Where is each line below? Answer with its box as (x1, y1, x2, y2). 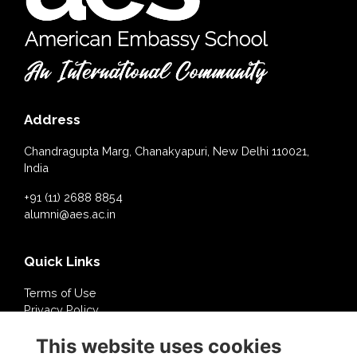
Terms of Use (24, 286, 96, 300)
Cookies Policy (24, 320, 104, 334)
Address (24, 112, 80, 128)
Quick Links (24, 253, 100, 270)
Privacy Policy (24, 303, 99, 317)
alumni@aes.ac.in (24, 207, 116, 222)
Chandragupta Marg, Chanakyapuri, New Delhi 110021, (24, 144, 309, 159)
